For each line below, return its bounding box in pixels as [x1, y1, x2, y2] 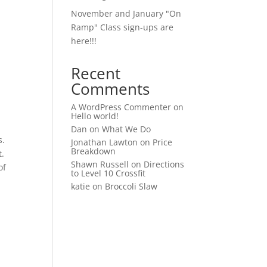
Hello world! [71, 110, 119, 122]
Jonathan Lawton [71, 136, 138, 148]
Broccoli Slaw [105, 181, 158, 192]
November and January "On [71, 8, 182, 19]
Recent [71, 63, 121, 84]
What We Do [102, 123, 151, 135]
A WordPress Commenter [71, 101, 172, 113]
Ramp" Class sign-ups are [71, 21, 174, 33]
